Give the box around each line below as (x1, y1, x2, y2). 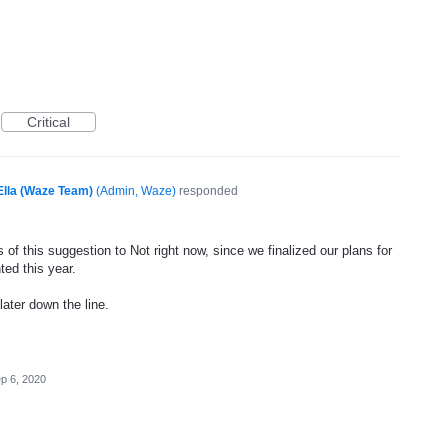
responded (175, 183, 238, 198)
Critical (27, 113, 70, 130)
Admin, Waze (99, 183, 172, 198)
